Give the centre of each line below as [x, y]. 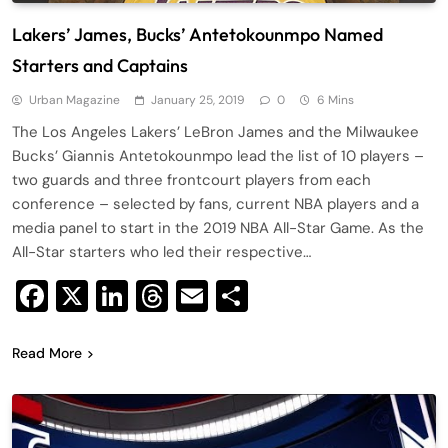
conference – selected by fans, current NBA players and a [215, 203]
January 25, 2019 [198, 99]
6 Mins [335, 99]
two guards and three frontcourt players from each [191, 179]
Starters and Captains [100, 65]
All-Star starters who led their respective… [161, 251]
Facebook [119, 295]
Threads [227, 295]
